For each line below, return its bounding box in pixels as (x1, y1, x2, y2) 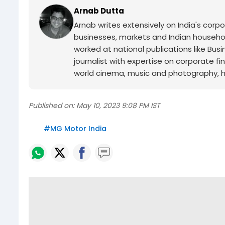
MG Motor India (50, 124, 106, 134)
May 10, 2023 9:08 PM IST (76, 100, 160, 111)
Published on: (29, 100, 74, 111)
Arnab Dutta (74, 6, 124, 17)
